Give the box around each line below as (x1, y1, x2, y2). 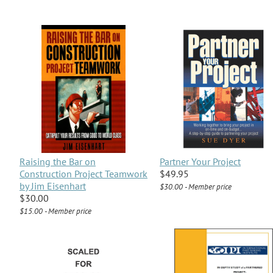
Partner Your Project (160, 155, 241, 168)
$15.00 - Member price (19, 206, 91, 217)
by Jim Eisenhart (19, 180, 86, 193)
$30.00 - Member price (160, 182, 232, 193)
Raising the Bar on (19, 155, 96, 168)
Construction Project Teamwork (19, 168, 147, 180)
